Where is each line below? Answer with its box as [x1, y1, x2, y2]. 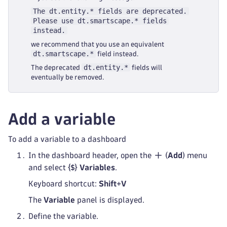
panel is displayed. [75, 196, 144, 204]
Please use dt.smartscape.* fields [33, 17, 167, 25]
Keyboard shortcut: [28, 180, 99, 187]
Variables [80, 164, 116, 171]
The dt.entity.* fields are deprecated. [33, 7, 187, 15]
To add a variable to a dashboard [8, 135, 126, 143]
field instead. [96, 51, 138, 57]
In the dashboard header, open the [28, 152, 154, 159]
